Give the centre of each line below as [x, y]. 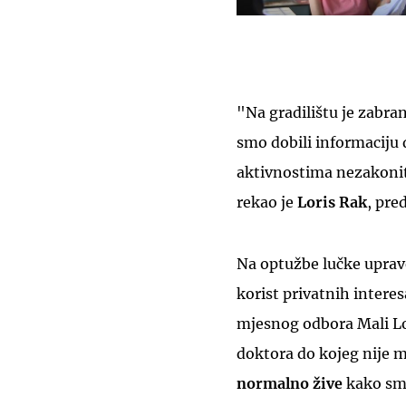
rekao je [267, 202]
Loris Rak [332, 202]
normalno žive [290, 383]
